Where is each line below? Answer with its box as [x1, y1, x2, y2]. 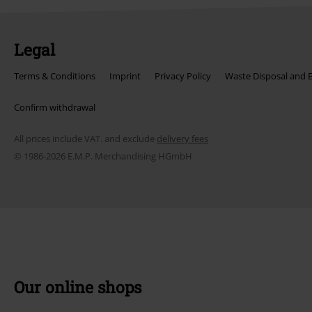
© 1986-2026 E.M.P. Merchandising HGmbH [14, 150, 192, 162]
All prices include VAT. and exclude [14, 132, 157, 145]
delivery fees [157, 132, 208, 145]
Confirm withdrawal [14, 101, 95, 114]
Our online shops [14, 276, 141, 297]
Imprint [109, 70, 141, 82]
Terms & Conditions [14, 70, 95, 82]
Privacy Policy [155, 70, 211, 82]
